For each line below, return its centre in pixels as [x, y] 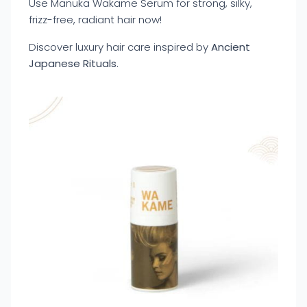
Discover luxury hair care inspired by [120, 47]
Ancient [231, 47]
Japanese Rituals [73, 63]
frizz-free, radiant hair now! [95, 20]
